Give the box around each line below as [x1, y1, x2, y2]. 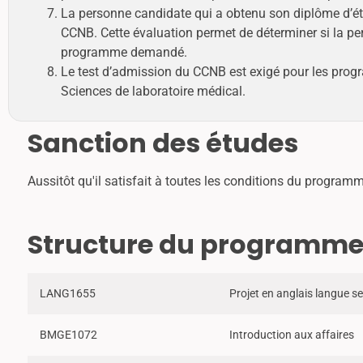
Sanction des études [28, 125, 298, 162]
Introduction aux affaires [229, 327, 354, 342]
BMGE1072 [40, 327, 97, 342]
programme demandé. [61, 45, 187, 61]
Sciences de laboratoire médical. [61, 83, 246, 100]
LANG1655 [40, 286, 96, 301]
